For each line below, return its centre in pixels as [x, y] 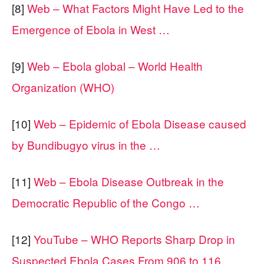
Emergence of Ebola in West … [91, 29]
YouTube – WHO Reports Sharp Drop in [134, 239]
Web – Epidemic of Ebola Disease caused [140, 123]
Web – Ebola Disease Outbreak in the [129, 181]
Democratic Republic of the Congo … [106, 202]
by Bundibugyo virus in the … [86, 144]
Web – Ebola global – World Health [115, 65]
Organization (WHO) [63, 87]
